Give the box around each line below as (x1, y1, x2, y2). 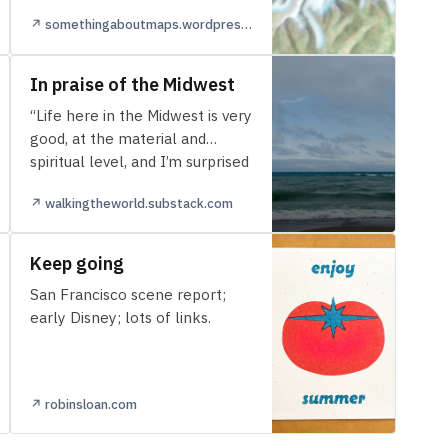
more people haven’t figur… (29, 174, 223, 194)
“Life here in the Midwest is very (29, 105, 252, 125)
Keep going (29, 251, 124, 275)
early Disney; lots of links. (29, 306, 211, 327)
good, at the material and (29, 128, 206, 148)
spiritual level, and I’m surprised (29, 151, 249, 171)
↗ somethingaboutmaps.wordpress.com (240, 16, 252, 34)
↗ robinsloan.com (29, 395, 137, 413)
